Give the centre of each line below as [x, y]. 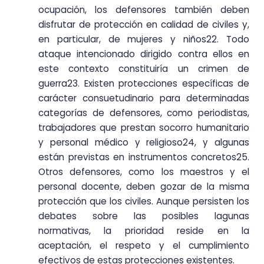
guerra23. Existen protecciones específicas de [144, 83]
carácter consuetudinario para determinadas [144, 98]
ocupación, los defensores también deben [144, 9]
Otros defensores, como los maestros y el [144, 171]
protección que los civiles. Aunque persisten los [144, 201]
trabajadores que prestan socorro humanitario [144, 127]
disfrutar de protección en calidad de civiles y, [144, 24]
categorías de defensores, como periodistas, [144, 113]
